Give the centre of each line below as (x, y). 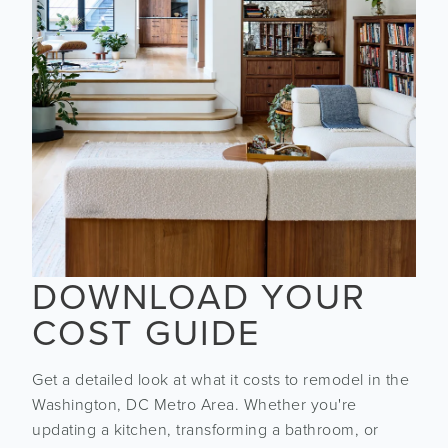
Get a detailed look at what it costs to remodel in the (220, 380)
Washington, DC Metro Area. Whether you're (194, 405)
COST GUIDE (146, 334)
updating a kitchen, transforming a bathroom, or (205, 430)
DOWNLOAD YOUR (199, 298)
